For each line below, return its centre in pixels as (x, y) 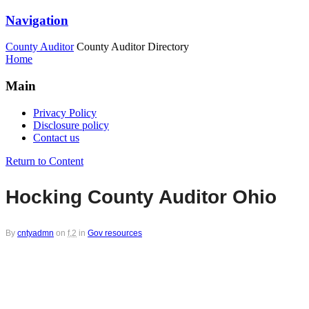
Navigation (37, 20)
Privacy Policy (65, 112)
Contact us (56, 137)
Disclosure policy (71, 125)
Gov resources (115, 233)
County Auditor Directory (133, 47)
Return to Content (44, 161)
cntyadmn (36, 233)
